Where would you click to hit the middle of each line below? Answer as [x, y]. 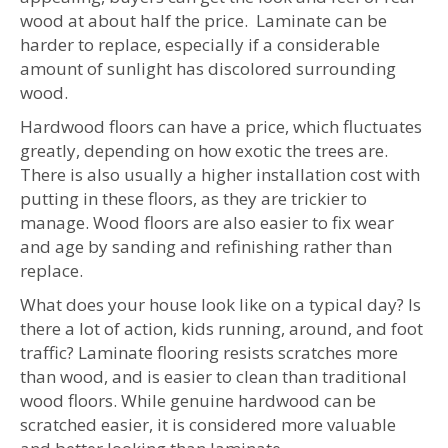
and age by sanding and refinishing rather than [206, 246]
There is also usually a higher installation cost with [220, 174]
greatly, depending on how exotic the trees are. [204, 150]
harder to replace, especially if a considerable [200, 44]
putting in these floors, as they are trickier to [193, 198]
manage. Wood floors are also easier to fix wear [207, 222]
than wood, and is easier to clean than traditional [213, 376]
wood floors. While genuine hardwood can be [198, 400]
